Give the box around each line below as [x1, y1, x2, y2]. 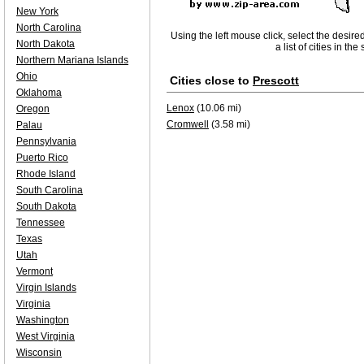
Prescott [253, 74, 299, 87]
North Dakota [16, 38, 75, 50]
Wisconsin [16, 347, 62, 358]
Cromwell [167, 119, 209, 130]
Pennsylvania [16, 136, 76, 147]
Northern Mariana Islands [16, 54, 128, 66]
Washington [16, 314, 69, 326]
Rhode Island [16, 168, 76, 180]
